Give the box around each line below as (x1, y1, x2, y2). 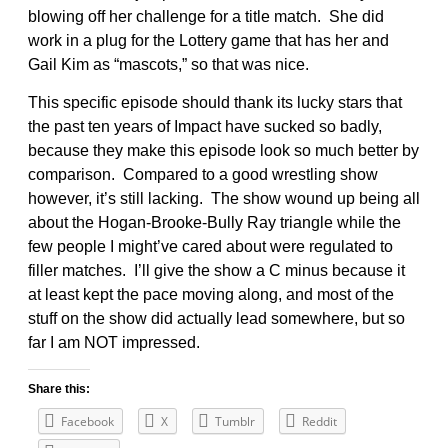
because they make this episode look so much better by (28, 141, 419, 159)
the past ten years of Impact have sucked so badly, (28, 117, 382, 135)
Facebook (61, 412, 114, 430)
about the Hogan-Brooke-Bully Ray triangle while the (28, 213, 401, 231)
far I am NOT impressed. (28, 333, 200, 351)
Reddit (302, 412, 337, 430)
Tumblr (215, 412, 255, 430)
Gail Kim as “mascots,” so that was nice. (28, 55, 309, 73)
